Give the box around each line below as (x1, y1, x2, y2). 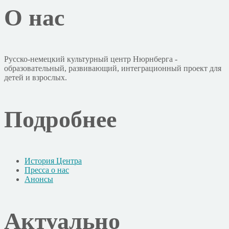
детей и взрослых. (4, 73, 67, 82)
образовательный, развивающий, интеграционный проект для (4, 63, 221, 73)
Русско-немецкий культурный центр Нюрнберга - (4, 54, 177, 63)
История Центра (25, 156, 82, 165)
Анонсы (25, 174, 53, 184)
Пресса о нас (25, 165, 69, 174)
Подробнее (4, 106, 117, 132)
